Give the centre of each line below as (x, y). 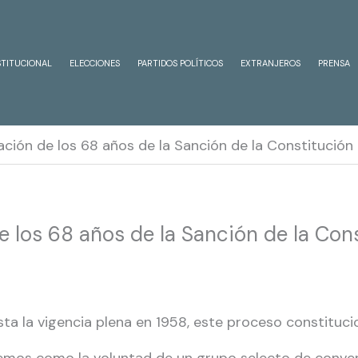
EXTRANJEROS (270, 63)
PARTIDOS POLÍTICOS (180, 63)
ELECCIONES (95, 63)
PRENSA (334, 63)
